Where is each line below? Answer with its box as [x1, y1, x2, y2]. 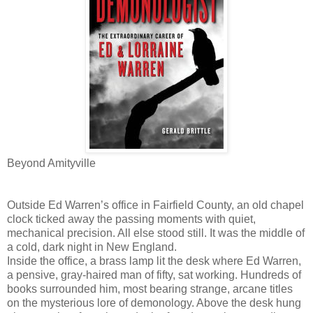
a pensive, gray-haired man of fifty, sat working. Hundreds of [7, 269, 301, 282]
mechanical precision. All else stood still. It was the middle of [7, 227, 305, 240]
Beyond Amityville [7, 157, 96, 170]
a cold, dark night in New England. [7, 241, 177, 254]
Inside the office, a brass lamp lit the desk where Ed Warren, [7, 255, 301, 268]
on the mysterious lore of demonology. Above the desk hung [7, 297, 301, 310]
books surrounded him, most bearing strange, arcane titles [7, 283, 293, 296]
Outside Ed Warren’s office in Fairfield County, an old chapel [7, 199, 304, 212]
